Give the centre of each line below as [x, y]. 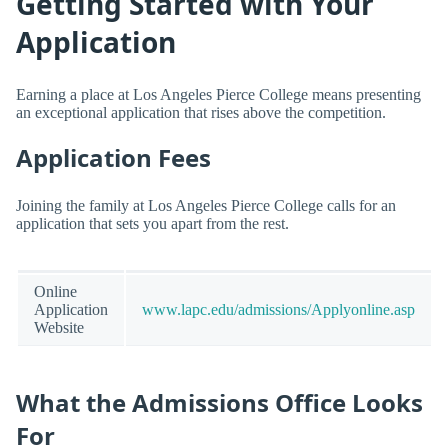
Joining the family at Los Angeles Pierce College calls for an [206, 205]
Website [59, 327]
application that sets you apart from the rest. [152, 223]
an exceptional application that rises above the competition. [201, 113]
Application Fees [113, 158]
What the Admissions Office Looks [219, 403]
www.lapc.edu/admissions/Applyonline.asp [278, 309]
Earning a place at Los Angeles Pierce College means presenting [218, 95]
